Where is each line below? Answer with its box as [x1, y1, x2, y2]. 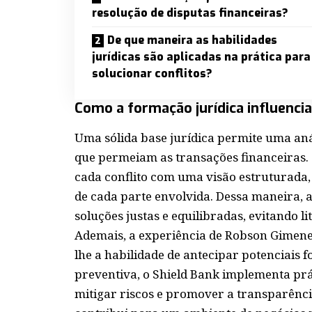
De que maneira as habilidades [107, 33, 277, 48]
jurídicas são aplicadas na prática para [92, 49, 311, 65]
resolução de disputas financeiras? [92, 6, 288, 21]
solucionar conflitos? [92, 66, 212, 81]
